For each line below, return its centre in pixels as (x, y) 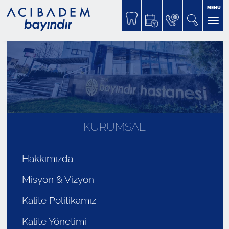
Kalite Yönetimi (54, 221)
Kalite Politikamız (59, 200)
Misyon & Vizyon (58, 179)
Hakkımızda (47, 158)
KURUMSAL (114, 127)
